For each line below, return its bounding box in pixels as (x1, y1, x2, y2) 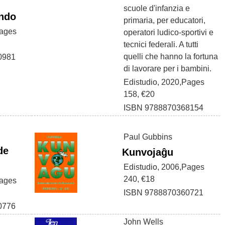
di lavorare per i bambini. (124, 64, 211, 73)
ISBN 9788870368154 (124, 103, 203, 112)
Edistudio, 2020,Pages (124, 78, 204, 86)
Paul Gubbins (124, 133, 172, 141)
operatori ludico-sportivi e (124, 28, 213, 37)
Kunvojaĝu (122, 147, 173, 158)
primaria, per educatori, (124, 16, 205, 25)
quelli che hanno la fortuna (124, 52, 218, 61)
